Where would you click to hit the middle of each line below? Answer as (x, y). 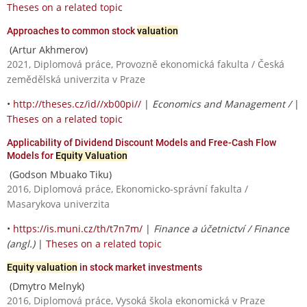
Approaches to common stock (72, 30)
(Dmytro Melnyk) (46, 286)
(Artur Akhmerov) (47, 49)
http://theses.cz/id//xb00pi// (77, 103)
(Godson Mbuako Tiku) (59, 174)
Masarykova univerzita (58, 204)
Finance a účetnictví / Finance (221, 228)
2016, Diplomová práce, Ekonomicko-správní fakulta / (127, 188)
